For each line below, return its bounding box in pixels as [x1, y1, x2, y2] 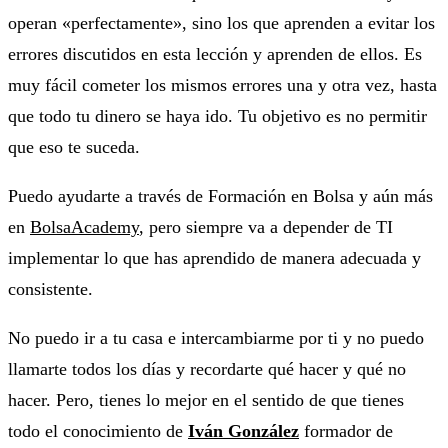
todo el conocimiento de [8, 420, 188, 441]
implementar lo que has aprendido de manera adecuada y [8, 247, 421, 268]
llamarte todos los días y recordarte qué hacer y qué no [8, 358, 406, 379]
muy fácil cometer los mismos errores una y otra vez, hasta [8, 74, 437, 95]
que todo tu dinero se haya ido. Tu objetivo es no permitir [8, 105, 427, 126]
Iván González [188, 420, 299, 441]
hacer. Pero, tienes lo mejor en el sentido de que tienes [8, 389, 404, 410]
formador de [299, 420, 393, 441]
